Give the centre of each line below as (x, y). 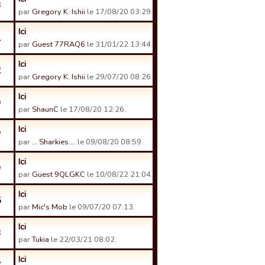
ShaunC (45, 109)
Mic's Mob (50, 207)
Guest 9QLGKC (59, 174)
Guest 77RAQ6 (59, 44)
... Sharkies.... (54, 142)
